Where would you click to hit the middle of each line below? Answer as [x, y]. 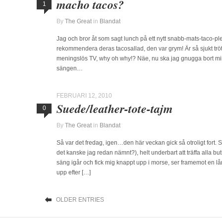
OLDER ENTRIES [80, 200]
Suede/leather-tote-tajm [115, 109]
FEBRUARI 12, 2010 [84, 96]
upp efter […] [74, 172]
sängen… [70, 68]
